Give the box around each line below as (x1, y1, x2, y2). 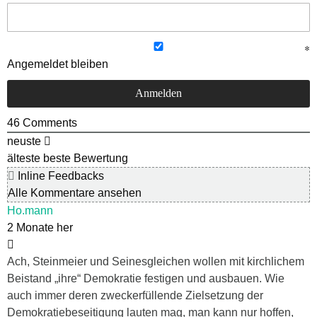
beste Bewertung (43, 152, 128, 165)
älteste (7, 152, 40, 165)
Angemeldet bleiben (7, 58, 108, 71)
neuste (7, 135, 41, 148)
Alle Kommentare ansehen (8, 187, 142, 200)
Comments (20, 117, 77, 129)
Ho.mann (7, 204, 53, 217)
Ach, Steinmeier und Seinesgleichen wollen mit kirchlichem (7, 255, 304, 268)
